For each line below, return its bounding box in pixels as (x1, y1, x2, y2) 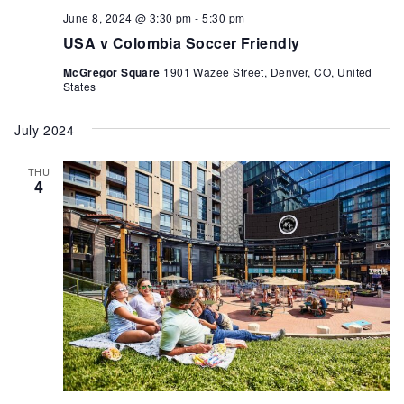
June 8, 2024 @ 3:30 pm (63, 9, 192, 25)
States (63, 78, 96, 94)
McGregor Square (63, 63, 164, 80)
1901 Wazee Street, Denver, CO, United (163, 63, 372, 79)
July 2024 (14, 120, 75, 139)
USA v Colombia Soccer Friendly (63, 32, 300, 53)
